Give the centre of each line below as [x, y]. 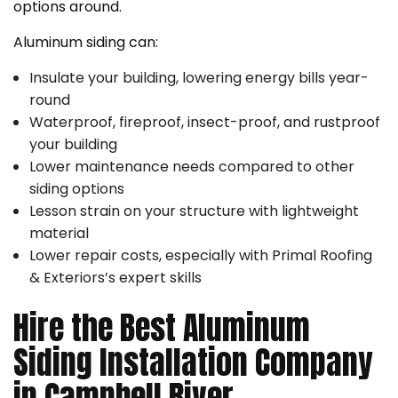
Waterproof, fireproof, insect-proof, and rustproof [204, 122]
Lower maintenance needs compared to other [191, 166]
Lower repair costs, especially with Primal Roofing [200, 255]
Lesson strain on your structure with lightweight [194, 211]
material [59, 233]
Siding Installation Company [193, 362]
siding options [76, 188]
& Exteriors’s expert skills [115, 277]
